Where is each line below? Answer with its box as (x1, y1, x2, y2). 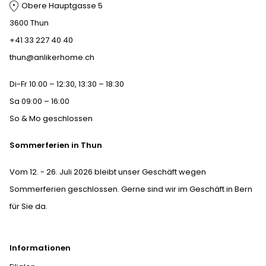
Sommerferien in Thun (9, 140, 102, 151)
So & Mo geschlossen (9, 113, 93, 125)
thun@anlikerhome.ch (9, 52, 94, 64)
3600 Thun (9, 17, 49, 29)
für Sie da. (9, 201, 47, 213)
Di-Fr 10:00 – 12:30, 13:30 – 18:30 (9, 78, 124, 90)
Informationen (9, 242, 71, 254)
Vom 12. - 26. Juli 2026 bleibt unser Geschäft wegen (9, 166, 206, 178)
